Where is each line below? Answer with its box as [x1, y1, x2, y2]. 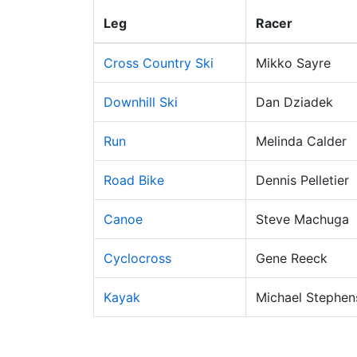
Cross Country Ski [104, 55, 214, 71]
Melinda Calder [256, 133, 347, 149]
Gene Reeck [256, 250, 328, 266]
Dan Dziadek [256, 94, 333, 110]
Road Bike [104, 172, 164, 188]
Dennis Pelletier [256, 172, 349, 188]
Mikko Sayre [256, 55, 331, 71]
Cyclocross [104, 250, 171, 266]
